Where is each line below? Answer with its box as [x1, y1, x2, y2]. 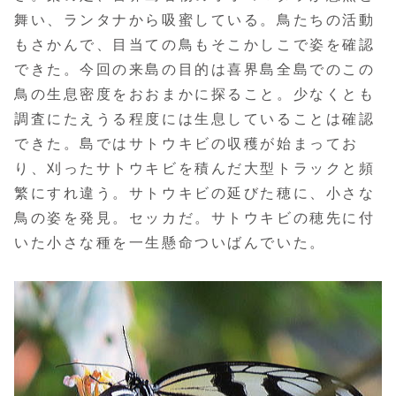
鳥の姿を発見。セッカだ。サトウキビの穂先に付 [14, 210, 376, 226]
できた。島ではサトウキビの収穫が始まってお [14, 136, 359, 152]
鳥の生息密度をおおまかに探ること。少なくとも [14, 87, 376, 103]
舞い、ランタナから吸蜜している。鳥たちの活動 [14, 12, 376, 28]
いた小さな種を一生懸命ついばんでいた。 [14, 235, 326, 251]
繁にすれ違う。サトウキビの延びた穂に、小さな [14, 186, 376, 202]
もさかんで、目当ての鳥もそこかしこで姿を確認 [14, 37, 376, 53]
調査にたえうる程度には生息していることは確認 [14, 111, 376, 127]
